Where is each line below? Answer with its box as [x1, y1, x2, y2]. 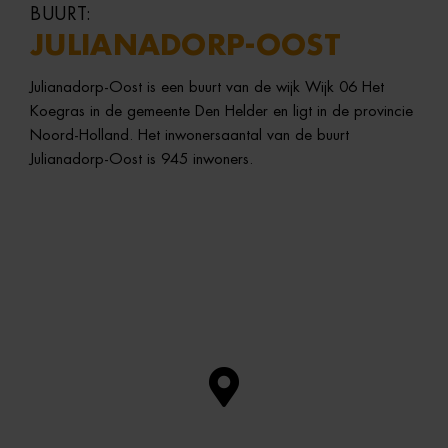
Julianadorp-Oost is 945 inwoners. [30, 151, 253, 167]
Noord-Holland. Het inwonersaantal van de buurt [30, 127, 349, 143]
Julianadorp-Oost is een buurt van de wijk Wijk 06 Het [30, 79, 384, 95]
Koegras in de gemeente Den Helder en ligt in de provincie [30, 103, 413, 119]
